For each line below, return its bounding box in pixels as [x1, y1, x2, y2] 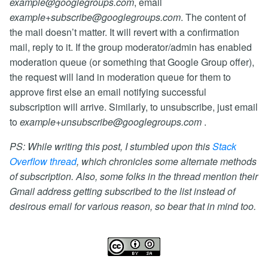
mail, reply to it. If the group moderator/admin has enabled [10, 40, 252, 54]
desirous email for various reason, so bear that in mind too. [10, 199, 256, 213]
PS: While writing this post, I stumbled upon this [10, 139, 212, 153]
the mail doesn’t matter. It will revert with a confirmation [10, 25, 239, 39]
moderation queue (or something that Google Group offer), [10, 55, 254, 69]
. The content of [181, 10, 246, 24]
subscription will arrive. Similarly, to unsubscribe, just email [10, 100, 258, 114]
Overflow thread [10, 154, 77, 168]
